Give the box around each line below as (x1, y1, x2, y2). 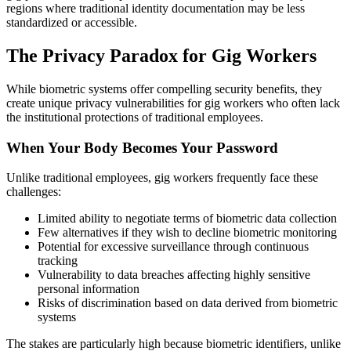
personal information (38, 282, 139, 296)
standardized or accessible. (6, 16, 137, 30)
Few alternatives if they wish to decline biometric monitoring (38, 226, 337, 240)
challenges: (6, 185, 61, 199)
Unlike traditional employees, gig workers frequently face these (6, 171, 318, 185)
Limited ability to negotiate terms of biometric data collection (38, 212, 337, 226)
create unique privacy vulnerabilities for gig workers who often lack (6, 96, 340, 110)
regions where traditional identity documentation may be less (6, 2, 305, 16)
